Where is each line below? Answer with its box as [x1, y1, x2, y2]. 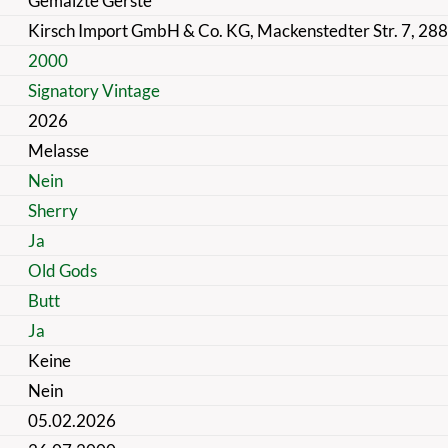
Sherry [27, 199, 78, 221]
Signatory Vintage [27, 79, 160, 101]
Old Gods [27, 259, 97, 281]
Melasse [27, 139, 89, 161]
